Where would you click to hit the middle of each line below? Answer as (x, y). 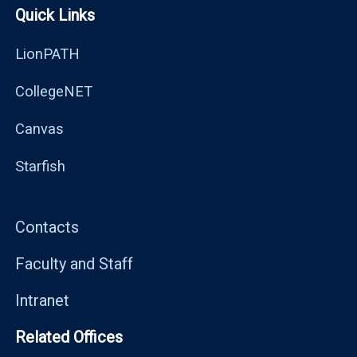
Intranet (42, 300)
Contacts (47, 227)
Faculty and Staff (74, 263)
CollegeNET (54, 91)
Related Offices (69, 337)
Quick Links (55, 15)
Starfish (40, 166)
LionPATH (47, 53)
